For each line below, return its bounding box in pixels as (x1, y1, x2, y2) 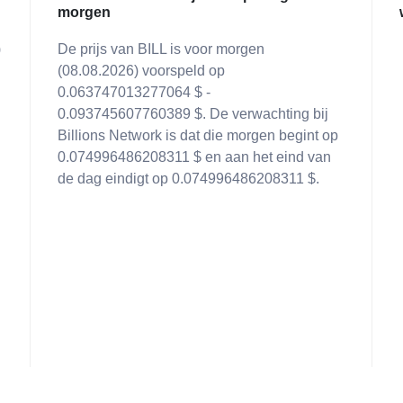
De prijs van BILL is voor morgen (58, 41, 264, 57)
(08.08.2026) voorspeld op (58, 63, 225, 78)
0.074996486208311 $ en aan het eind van (58, 149, 331, 165)
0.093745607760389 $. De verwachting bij (58, 106, 328, 121)
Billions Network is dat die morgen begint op (58, 128, 338, 143)
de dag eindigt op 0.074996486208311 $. (58, 171, 319, 186)
